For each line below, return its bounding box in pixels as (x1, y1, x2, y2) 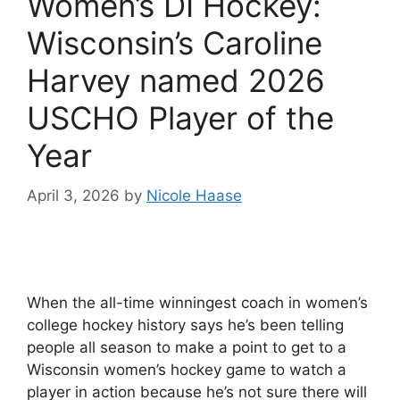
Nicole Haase (146, 186, 242, 204)
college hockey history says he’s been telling (27, 315, 344, 334)
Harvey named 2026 (27, 62, 325, 99)
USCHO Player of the (27, 99, 334, 137)
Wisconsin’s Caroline (27, 24, 322, 62)
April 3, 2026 (27, 186, 120, 204)
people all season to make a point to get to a (27, 337, 346, 356)
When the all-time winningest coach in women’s (27, 293, 368, 312)
